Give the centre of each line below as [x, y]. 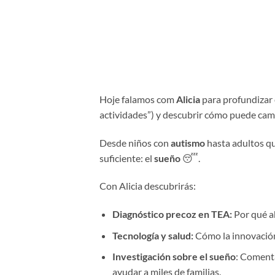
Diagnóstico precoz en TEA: [172, 214]
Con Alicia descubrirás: [148, 186]
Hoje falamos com [138, 99]
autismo [189, 142]
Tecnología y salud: [153, 235]
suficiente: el [127, 158]
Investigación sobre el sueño [174, 257]
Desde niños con [135, 142]
